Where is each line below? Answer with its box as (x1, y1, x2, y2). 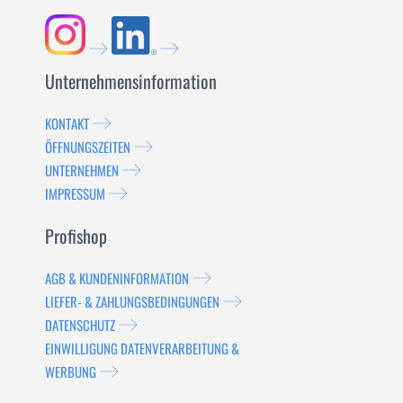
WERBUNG (45, 362, 96, 381)
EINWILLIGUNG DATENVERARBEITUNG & (45, 338, 239, 358)
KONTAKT (45, 113, 89, 133)
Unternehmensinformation (45, 67, 217, 94)
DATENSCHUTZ (45, 315, 115, 335)
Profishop (45, 222, 107, 249)
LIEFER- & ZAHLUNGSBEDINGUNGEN (45, 291, 219, 311)
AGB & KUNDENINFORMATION (45, 268, 189, 288)
